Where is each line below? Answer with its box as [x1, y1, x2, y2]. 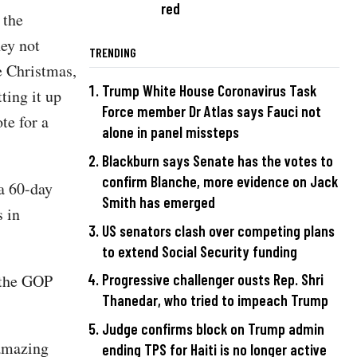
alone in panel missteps [102, 123, 239, 142]
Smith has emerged [102, 193, 215, 212]
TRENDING [89, 45, 136, 61]
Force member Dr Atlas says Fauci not [102, 102, 321, 121]
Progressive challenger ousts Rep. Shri [102, 270, 324, 289]
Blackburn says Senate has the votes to [102, 151, 333, 171]
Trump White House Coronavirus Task [102, 81, 316, 100]
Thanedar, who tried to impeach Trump [102, 291, 328, 310]
